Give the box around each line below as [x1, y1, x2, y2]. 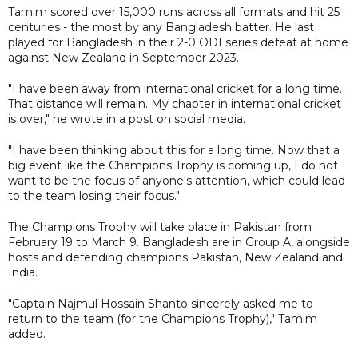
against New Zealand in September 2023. [8, 50, 239, 65]
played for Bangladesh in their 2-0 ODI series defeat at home [8, 34, 348, 50]
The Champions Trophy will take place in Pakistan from [8, 219, 312, 234]
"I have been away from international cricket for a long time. [8, 81, 342, 96]
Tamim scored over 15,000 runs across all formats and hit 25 [8, 4, 340, 19]
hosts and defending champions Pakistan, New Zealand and [8, 249, 343, 265]
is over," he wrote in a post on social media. [8, 111, 245, 126]
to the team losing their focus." [8, 188, 180, 203]
